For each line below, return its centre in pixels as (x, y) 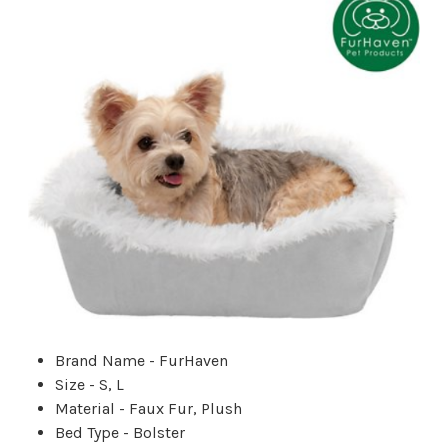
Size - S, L (89, 384)
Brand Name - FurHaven (141, 360)
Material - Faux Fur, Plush (148, 408)
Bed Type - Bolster (120, 432)
